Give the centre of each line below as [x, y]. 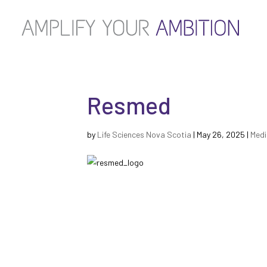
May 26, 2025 [221, 134]
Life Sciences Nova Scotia [145, 134]
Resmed [129, 105]
